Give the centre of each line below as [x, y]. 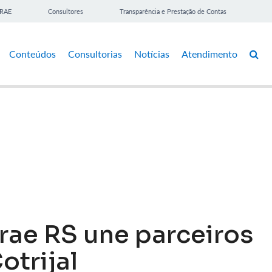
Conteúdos [32, 53]
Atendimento [209, 53]
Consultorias [95, 53]
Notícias [152, 53]
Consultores [66, 11]
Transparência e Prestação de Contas [173, 11]
